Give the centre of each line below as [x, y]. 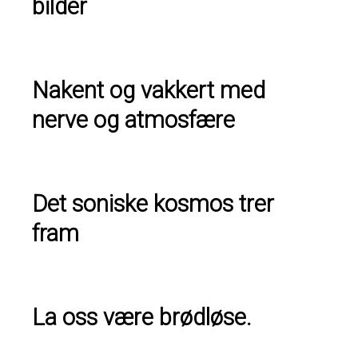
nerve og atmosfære [133, 119]
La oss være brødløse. [142, 317]
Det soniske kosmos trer [153, 203]
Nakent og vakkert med [149, 90]
